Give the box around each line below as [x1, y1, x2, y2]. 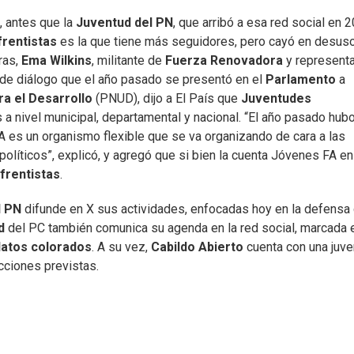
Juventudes [241, 91, 311, 107]
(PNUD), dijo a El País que [96, 91, 241, 107]
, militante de [92, 53, 162, 69]
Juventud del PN [73, 15, 173, 31]
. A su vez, [92, 239, 151, 255]
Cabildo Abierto [151, 239, 243, 255]
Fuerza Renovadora [162, 53, 286, 69]
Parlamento [265, 72, 339, 88]
